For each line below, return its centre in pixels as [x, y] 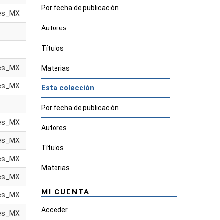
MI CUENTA [65, 192]
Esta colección [68, 88]
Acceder [54, 210]
